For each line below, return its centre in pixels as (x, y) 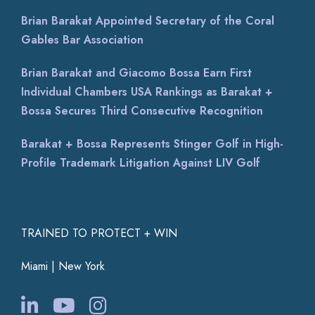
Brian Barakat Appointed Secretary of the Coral (148, 21)
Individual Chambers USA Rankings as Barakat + (147, 92)
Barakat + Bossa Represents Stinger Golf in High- (152, 144)
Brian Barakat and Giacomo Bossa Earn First (136, 73)
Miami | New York (63, 266)
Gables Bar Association (82, 40)
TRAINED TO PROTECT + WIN (99, 233)
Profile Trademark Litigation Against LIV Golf (141, 163)
